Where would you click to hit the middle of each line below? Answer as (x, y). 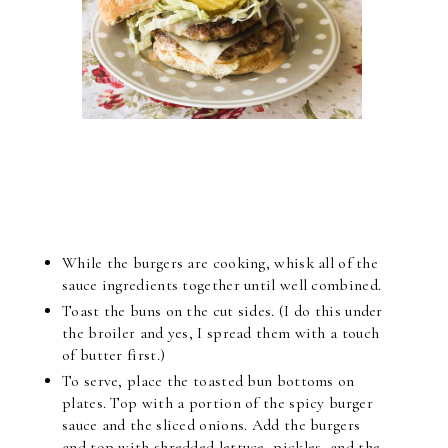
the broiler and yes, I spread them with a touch (221, 332)
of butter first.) (114, 354)
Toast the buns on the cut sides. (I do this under (222, 310)
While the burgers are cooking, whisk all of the (220, 262)
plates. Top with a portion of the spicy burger (217, 402)
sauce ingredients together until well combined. (222, 284)
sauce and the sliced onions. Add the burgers (211, 424)
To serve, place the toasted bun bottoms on (208, 380)
